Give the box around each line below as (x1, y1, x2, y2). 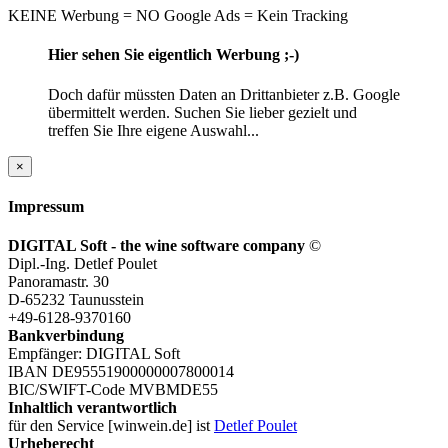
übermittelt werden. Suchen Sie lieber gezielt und (48, 103, 357, 121)
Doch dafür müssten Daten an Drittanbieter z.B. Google (48, 85, 400, 103)
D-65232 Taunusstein (8, 291, 144, 309)
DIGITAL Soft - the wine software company (8, 237, 305, 255)
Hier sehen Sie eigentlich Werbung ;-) (48, 46, 299, 64)
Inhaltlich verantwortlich (8, 399, 177, 417)
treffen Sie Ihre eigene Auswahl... (48, 121, 259, 139)
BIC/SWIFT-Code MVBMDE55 (8, 381, 218, 399)
